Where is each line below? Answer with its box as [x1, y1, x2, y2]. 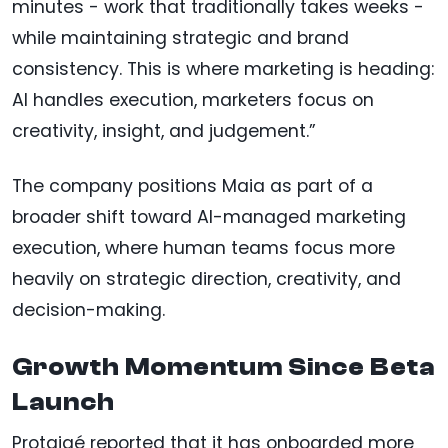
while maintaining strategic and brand [12, 26, 349, 51]
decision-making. [12, 298, 165, 323]
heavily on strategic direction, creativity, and [12, 267, 401, 292]
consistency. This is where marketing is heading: [12, 57, 434, 82]
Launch [12, 388, 115, 417]
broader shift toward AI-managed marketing [12, 205, 406, 230]
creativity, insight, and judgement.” [12, 119, 316, 144]
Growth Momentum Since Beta [12, 353, 435, 382]
